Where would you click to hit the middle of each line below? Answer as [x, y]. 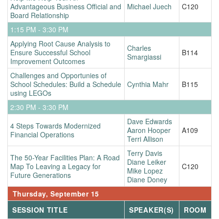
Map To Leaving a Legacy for [55, 166]
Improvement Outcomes [48, 61]
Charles [139, 48]
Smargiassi [144, 56]
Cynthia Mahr [148, 84]
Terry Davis [145, 153]
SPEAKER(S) [152, 209]
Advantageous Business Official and [66, 6]
